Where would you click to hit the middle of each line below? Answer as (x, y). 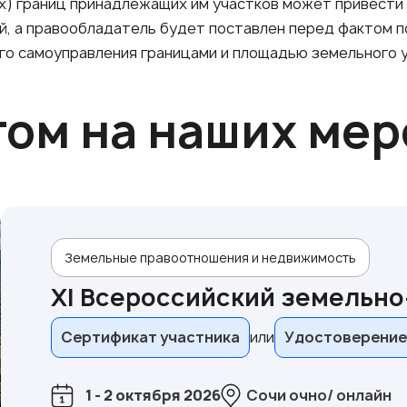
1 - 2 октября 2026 (153, 395)
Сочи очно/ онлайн (318, 395)
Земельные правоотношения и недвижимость (210, 257)
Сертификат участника (150, 337)
